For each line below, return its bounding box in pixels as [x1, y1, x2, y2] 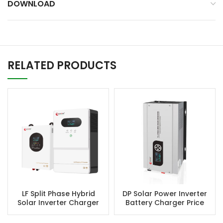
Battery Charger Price [125, 198, 204, 208]
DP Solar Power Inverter [122, 189, 207, 199]
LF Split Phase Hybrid [21, 189, 95, 199]
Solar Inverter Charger [17, 198, 99, 208]
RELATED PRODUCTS [7, 58, 116, 74]
